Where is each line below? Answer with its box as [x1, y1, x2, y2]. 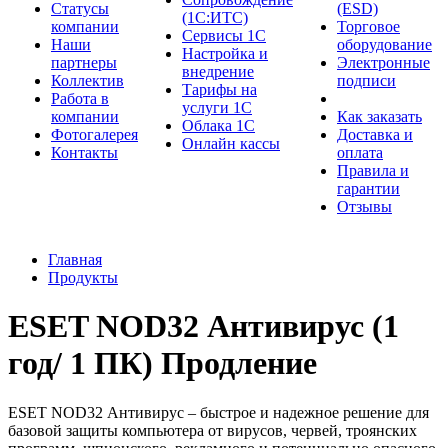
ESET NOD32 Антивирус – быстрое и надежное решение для [8, 403, 429, 421]
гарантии [337, 180, 400, 197]
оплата [337, 144, 383, 161]
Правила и [337, 162, 409, 179]
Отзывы [337, 198, 392, 215]
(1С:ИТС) [182, 9, 248, 26]
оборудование [337, 36, 432, 53]
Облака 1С [182, 117, 255, 134]
